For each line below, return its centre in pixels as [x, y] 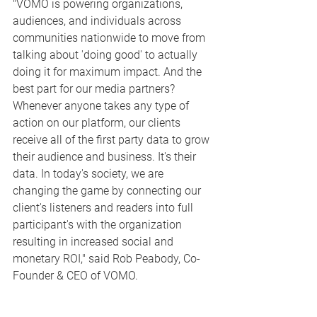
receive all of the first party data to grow [113, 139]
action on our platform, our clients [98, 122]
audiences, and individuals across [98, 21]
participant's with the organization [99, 224]
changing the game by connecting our [108, 190]
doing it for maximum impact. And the [109, 71]
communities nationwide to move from [110, 38]
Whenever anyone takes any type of [102, 105]
